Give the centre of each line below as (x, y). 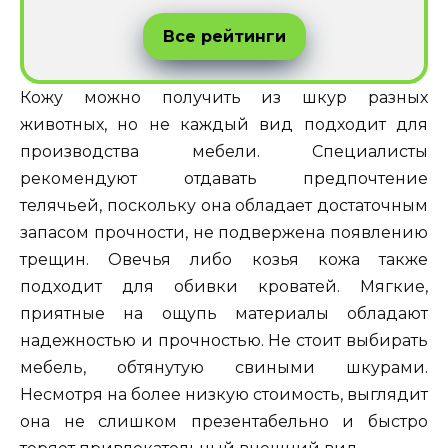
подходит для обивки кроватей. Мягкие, (224, 286)
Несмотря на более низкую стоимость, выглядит (224, 394)
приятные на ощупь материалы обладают (224, 313)
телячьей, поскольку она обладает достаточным (224, 205)
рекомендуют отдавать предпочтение (224, 178)
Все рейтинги (224, 36)
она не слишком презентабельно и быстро (224, 421)
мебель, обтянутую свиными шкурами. (224, 367)
